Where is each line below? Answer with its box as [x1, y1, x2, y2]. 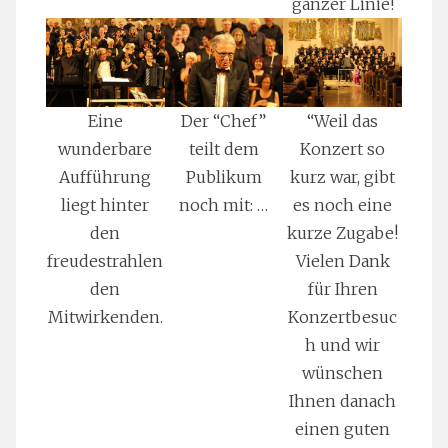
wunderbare [58, 138, 153, 159]
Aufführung [59, 166, 152, 187]
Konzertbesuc [288, 306, 398, 327]
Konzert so [300, 138, 386, 159]
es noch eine [293, 194, 393, 215]
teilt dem [188, 138, 259, 159]
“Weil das [307, 110, 379, 131]
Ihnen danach [289, 390, 397, 411]
